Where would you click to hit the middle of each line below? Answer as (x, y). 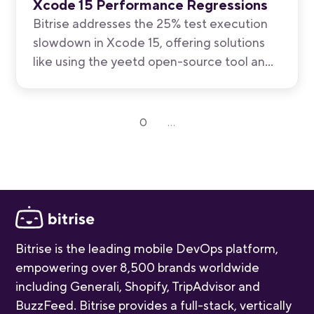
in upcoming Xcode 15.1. (101, 119)
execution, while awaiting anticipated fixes (155, 100)
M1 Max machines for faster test (126, 81)
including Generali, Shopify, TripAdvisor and (138, 286)
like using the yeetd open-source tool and (153, 62)
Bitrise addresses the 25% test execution (151, 24)
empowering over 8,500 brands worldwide (138, 267)
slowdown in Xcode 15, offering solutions (149, 43)
